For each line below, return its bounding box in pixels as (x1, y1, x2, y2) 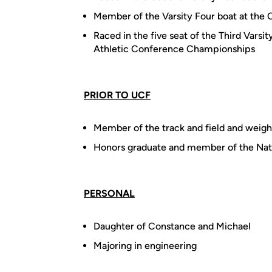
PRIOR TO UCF (84, 89, 151, 101)
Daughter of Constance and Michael (93, 220, 251, 232)
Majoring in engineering (93, 240, 197, 251)
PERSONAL (84, 188, 135, 199)
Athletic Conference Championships (93, 43, 255, 55)
